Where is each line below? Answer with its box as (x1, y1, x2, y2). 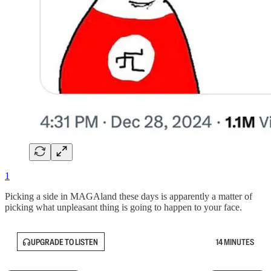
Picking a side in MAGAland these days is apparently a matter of (5, 191, 252, 202)
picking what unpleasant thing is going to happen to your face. (5, 202, 242, 213)
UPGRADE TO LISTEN (31, 236, 98, 247)
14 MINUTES (216, 236, 254, 247)
